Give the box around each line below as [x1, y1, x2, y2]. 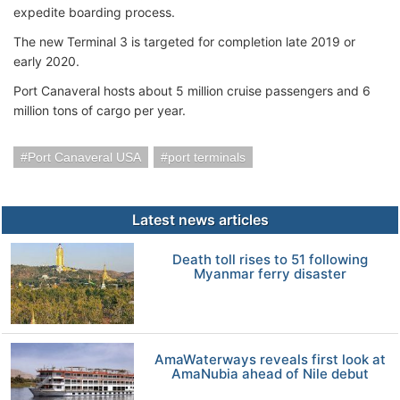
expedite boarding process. [13, 4, 175, 20]
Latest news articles [131, 211, 269, 229]
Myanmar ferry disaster [194, 265, 347, 282]
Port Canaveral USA [28, 150, 141, 164]
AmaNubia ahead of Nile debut [171, 364, 370, 382]
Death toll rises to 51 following [172, 251, 369, 268]
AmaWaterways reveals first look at [154, 350, 387, 368]
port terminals [168, 150, 246, 164]
